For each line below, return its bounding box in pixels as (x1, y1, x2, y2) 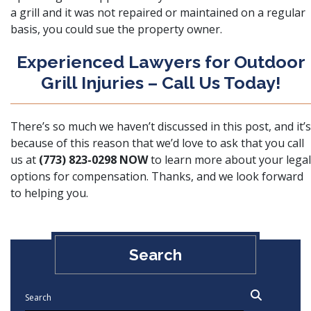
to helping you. (10, 185, 88, 201)
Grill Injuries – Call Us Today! (40, 72, 281, 93)
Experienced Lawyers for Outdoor (16, 51, 305, 72)
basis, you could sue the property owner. (10, 22, 222, 37)
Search (128, 246, 182, 264)
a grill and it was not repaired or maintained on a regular (10, 5, 305, 20)
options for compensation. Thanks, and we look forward (10, 169, 303, 184)
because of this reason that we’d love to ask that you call (10, 135, 304, 151)
